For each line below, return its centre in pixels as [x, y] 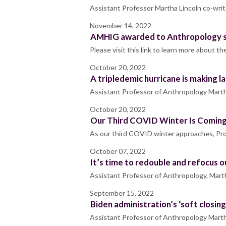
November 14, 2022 [121, 26]
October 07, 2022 [118, 151]
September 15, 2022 [122, 193]
